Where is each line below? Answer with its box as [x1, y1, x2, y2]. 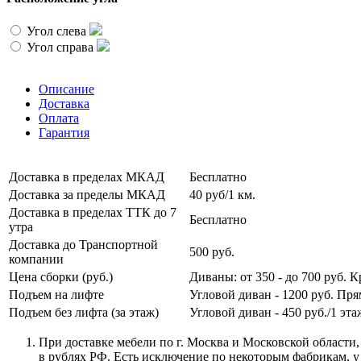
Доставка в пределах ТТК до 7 [9, 205, 176, 220]
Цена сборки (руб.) [9, 270, 113, 284]
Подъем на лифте [9, 288, 104, 302]
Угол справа [27, 40, 93, 55]
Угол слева [27, 24, 86, 39]
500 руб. [189, 245, 234, 259]
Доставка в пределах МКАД [9, 170, 164, 185]
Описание [39, 82, 94, 97]
